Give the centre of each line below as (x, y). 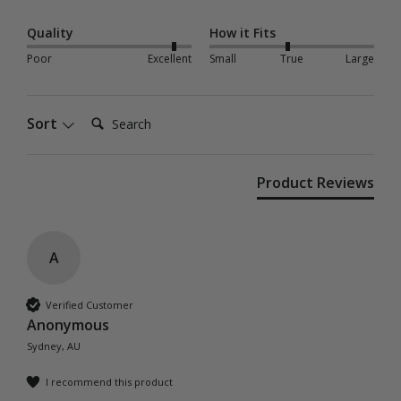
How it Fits (243, 32)
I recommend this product (109, 381)
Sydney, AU (54, 346)
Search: (109, 116)
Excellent (169, 59)
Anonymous (68, 325)
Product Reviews (316, 183)
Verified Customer (90, 304)
